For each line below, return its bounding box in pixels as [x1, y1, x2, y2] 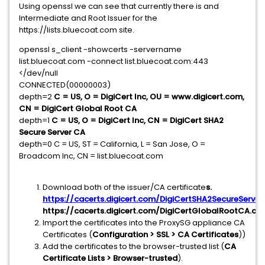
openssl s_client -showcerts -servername [19, 44, 182, 55]
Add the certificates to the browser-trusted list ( [43, 241, 224, 252]
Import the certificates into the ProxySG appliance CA [43, 217, 245, 228]
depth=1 [19, 115, 51, 126]
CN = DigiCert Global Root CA [19, 103, 137, 114]
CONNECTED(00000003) [19, 79, 111, 91]
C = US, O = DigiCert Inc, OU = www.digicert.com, [54, 91, 244, 102]
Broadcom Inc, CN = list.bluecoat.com [19, 150, 163, 161]
